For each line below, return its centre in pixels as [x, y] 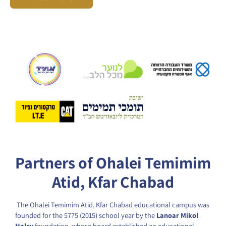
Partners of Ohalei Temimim [113, 162]
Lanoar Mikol [177, 215]
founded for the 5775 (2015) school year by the [86, 215]
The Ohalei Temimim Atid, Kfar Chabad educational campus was [113, 204]
